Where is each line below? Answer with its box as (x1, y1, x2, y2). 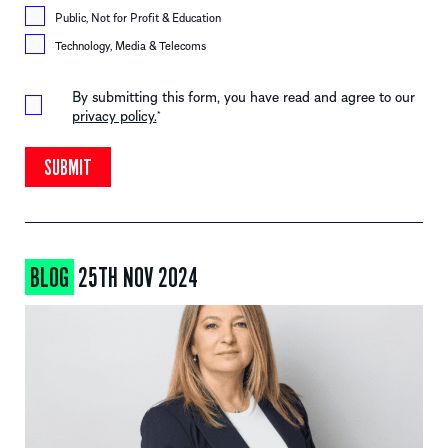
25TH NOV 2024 (78, 261, 198, 296)
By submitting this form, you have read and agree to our (71, 85, 415, 108)
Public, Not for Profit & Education (55, 8, 221, 27)
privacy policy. (71, 104, 157, 127)
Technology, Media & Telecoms (55, 36, 206, 55)
